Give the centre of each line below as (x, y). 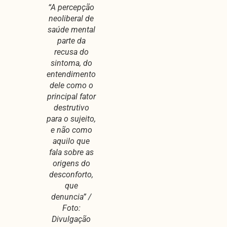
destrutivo (71, 107)
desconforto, (71, 174)
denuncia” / (71, 197)
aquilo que (71, 141)
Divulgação (71, 219)
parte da (71, 41)
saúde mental (71, 29)
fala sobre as (71, 152)
